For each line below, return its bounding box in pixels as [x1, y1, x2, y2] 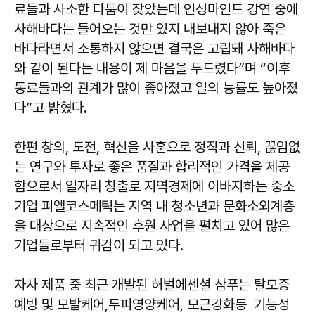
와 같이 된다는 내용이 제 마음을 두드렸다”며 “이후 [14, 60, 290, 77]
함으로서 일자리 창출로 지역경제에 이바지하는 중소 [14, 178, 295, 195]
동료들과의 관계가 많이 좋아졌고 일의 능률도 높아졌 [14, 79, 298, 97]
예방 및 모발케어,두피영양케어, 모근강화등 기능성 [14, 296, 290, 314]
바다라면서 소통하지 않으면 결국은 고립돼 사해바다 [14, 40, 295, 58]
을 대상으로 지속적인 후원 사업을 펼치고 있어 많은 [14, 217, 290, 235]
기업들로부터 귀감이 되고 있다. [14, 237, 184, 255]
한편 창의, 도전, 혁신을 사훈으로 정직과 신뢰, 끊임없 [14, 139, 300, 156]
